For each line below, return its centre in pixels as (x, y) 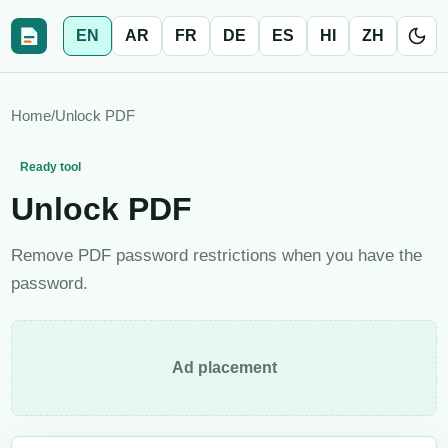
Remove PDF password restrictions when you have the (216, 255)
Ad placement (224, 367)
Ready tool (50, 167)
